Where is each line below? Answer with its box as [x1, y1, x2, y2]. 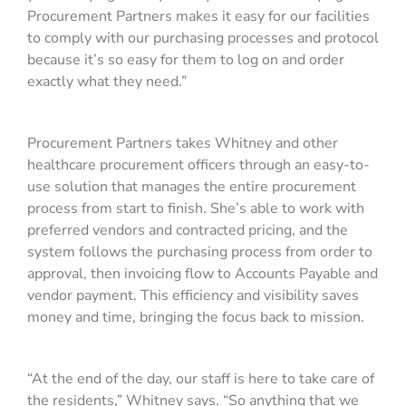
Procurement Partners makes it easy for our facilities [27, 6, 370, 27]
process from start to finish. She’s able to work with [27, 198, 364, 219]
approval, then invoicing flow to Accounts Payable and [27, 264, 378, 285]
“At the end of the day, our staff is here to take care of [27, 369, 374, 390]
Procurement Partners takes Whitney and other [27, 133, 338, 154]
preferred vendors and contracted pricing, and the [27, 220, 348, 241]
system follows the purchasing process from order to [27, 242, 372, 263]
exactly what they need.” [27, 72, 187, 92]
